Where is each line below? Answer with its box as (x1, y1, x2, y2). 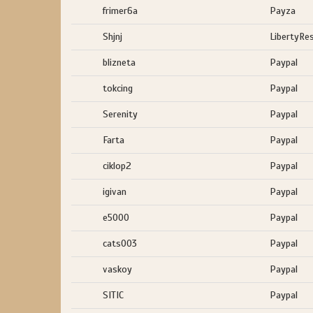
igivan (103, 186, 126, 198)
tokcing (103, 82, 133, 94)
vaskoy (103, 263, 132, 275)
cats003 (103, 238, 137, 249)
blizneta (103, 57, 136, 68)
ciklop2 (103, 160, 131, 172)
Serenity (103, 108, 138, 120)
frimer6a (103, 5, 138, 17)
